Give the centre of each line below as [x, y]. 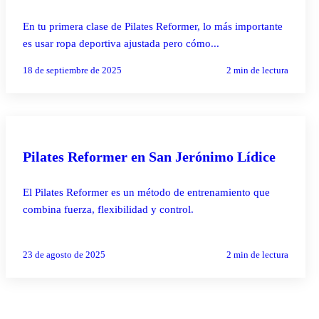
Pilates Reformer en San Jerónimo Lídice [149, 156]
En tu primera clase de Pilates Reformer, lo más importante [153, 26]
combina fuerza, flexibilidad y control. [108, 209]
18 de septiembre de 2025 [72, 70]
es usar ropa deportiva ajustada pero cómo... [121, 43]
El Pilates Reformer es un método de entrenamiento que [146, 192]
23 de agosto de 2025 [64, 254]
